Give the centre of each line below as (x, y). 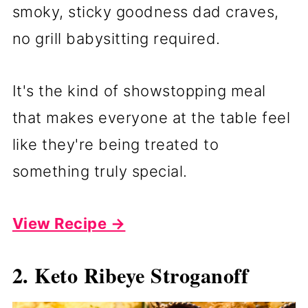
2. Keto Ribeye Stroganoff (130, 275)
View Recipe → (69, 224)
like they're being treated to (115, 145)
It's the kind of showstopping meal (139, 91)
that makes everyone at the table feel (151, 118)
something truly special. (100, 172)
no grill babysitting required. (116, 39)
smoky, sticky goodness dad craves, (145, 12)
